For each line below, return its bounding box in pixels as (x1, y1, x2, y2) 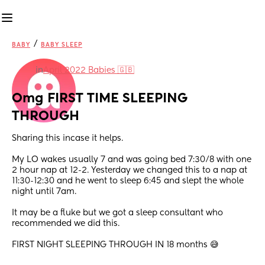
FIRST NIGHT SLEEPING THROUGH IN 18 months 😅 (12, 241, 219, 250)
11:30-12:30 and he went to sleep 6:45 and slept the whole (12, 177, 244, 186)
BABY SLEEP (41, 42, 82, 48)
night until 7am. (12, 188, 79, 196)
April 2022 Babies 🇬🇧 (43, 66, 134, 75)
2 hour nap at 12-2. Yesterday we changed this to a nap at (12, 166, 247, 175)
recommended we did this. (12, 219, 122, 228)
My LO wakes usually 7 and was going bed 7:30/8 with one (12, 156, 251, 164)
